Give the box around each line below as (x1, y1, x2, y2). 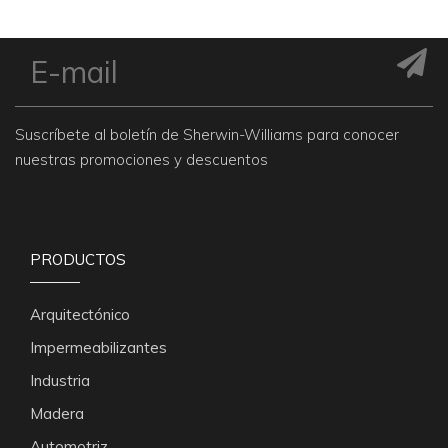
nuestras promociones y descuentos (15, 150, 268, 169)
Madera (30, 404, 84, 423)
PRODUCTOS (30, 250, 126, 269)
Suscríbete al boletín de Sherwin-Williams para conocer (15, 125, 399, 144)
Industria (30, 371, 90, 390)
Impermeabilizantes (30, 338, 167, 357)
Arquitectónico (30, 305, 130, 324)
